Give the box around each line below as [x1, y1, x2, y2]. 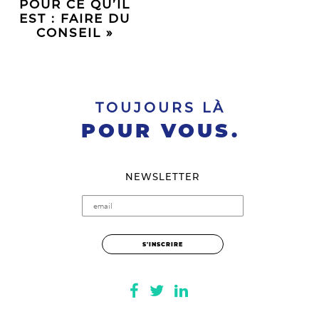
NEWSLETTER [125, 171, 199, 182]
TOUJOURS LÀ [95, 100, 226, 116]
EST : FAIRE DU [19, 11, 130, 26]
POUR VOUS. [81, 119, 240, 142]
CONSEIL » [36, 26, 114, 41]
